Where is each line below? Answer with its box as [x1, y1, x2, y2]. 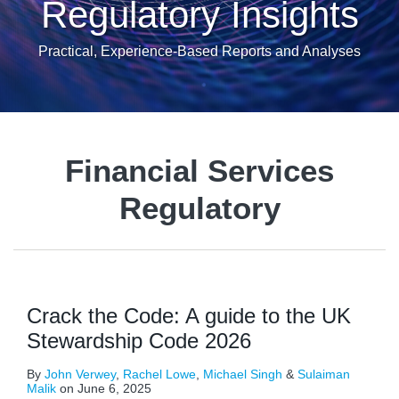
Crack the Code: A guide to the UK [27, 304, 351, 328]
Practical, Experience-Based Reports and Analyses [38, 44, 361, 59]
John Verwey [45, 367, 116, 381]
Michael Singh [203, 367, 282, 381]
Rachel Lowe [123, 367, 196, 381]
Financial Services [65, 153, 334, 188]
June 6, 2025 [77, 381, 151, 395]
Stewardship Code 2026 [27, 329, 251, 353]
